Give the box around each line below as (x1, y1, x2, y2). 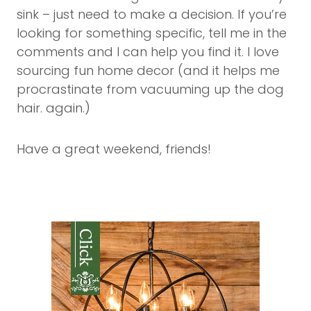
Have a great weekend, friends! (17, 140, 211, 158)
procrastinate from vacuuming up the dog (17, 80, 284, 98)
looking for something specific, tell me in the (17, 24, 287, 42)
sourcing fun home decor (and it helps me (17, 61, 280, 79)
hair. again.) (17, 99, 90, 117)
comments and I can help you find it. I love (17, 42, 279, 60)
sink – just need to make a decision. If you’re (17, 5, 287, 23)
